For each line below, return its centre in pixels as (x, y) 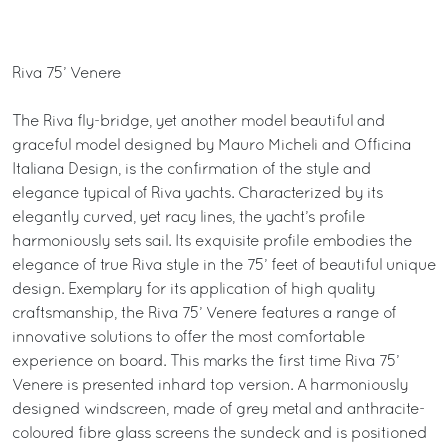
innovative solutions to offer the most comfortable (188, 338)
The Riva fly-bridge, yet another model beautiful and (198, 122)
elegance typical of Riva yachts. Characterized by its (197, 194)
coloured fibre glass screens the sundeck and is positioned (219, 434)
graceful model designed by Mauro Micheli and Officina (211, 146)
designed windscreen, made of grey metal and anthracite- (218, 410)
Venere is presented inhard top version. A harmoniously (210, 386)
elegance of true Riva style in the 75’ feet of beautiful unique (224, 266)
